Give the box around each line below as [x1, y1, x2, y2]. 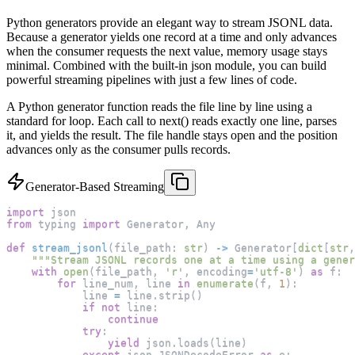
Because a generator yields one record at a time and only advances [6, 30, 337, 44]
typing [32, 218, 82, 231]
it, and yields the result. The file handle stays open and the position [6, 128, 338, 143]
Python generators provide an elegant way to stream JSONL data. [6, 16, 333, 30]
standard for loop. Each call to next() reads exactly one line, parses [6, 114, 337, 128]
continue [108, 313, 158, 326]
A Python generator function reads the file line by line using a [6, 100, 312, 114]
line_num [76, 277, 133, 290]
